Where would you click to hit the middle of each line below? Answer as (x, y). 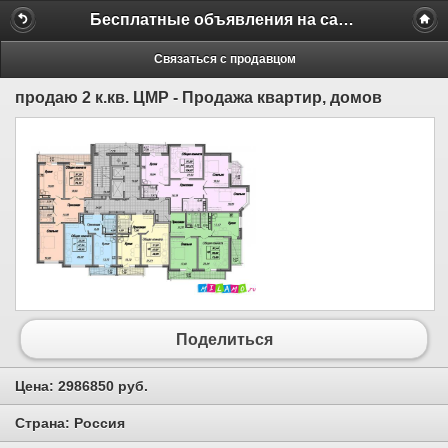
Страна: (44, 422)
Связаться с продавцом (224, 58)
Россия (99, 422)
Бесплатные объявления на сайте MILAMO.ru (346, 19)
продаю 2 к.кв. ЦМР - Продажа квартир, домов (198, 97)
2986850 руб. (103, 386)
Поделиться (224, 339)
